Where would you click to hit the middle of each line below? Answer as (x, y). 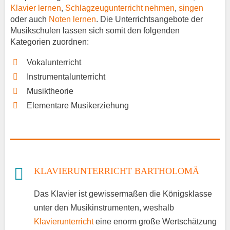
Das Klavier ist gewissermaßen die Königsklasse (123, 194)
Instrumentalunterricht (66, 77)
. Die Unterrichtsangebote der (149, 20)
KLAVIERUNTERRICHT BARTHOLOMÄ (117, 171)
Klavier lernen (36, 8)
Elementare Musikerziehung (78, 106)
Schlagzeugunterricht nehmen (120, 8)
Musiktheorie (50, 91)
